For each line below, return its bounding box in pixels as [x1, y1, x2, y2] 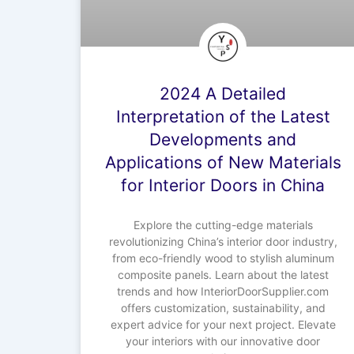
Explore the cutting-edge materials [133, 217, 313, 232]
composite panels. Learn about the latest [117, 267, 329, 281]
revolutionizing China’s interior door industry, [108, 234, 337, 248]
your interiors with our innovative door [126, 333, 320, 348]
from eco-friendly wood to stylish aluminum [111, 250, 334, 265]
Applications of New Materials [104, 152, 341, 172]
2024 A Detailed [160, 83, 286, 104]
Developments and [149, 129, 296, 149]
